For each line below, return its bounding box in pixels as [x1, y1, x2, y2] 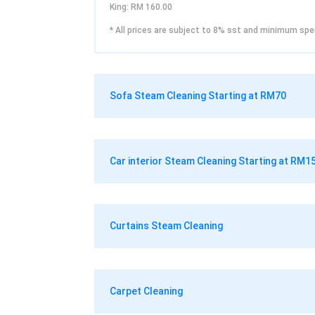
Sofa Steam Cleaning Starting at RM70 [110, 90, 287, 102]
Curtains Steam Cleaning [110, 220, 224, 232]
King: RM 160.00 [110, 1, 173, 12]
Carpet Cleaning [110, 285, 184, 297]
